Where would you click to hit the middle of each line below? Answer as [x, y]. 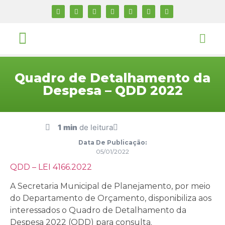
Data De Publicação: [113, 142]
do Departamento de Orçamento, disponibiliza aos [111, 198]
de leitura [95, 127]
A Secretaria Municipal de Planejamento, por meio [110, 186]
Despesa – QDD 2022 [113, 90]
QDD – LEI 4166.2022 [51, 167]
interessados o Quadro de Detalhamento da [98, 210]
